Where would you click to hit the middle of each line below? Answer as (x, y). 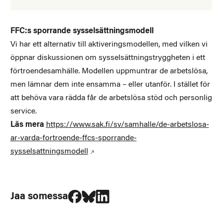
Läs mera (27, 125)
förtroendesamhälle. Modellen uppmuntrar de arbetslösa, (109, 71)
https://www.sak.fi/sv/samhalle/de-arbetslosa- (127, 125)
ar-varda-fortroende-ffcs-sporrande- (73, 138)
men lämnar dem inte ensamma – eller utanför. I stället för (110, 84)
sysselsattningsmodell (49, 151)
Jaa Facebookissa (105, 189)
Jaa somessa (39, 196)
